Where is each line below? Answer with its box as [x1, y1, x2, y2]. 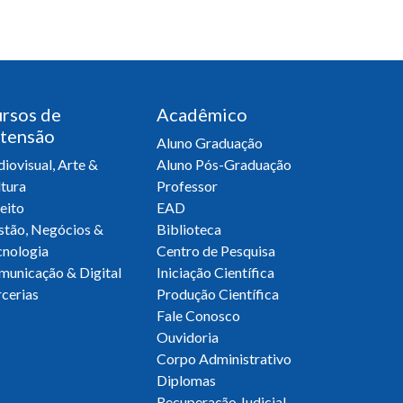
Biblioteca [157, 219, 221, 237]
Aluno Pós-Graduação [157, 155, 291, 173]
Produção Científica [157, 284, 279, 302]
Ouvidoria [157, 327, 219, 345]
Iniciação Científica [157, 263, 274, 281]
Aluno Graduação [157, 133, 263, 151]
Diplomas [157, 371, 216, 389]
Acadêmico [157, 103, 247, 125]
